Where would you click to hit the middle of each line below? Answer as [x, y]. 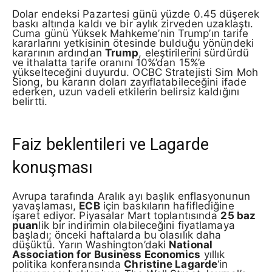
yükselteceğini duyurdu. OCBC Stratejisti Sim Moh [135, 73]
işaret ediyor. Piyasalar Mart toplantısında [117, 215]
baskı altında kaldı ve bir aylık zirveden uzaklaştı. [133, 24]
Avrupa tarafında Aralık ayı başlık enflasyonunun [131, 196]
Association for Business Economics [107, 254]
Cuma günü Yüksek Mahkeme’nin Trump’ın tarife [131, 34]
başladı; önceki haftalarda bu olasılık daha [117, 235]
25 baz [238, 215]
